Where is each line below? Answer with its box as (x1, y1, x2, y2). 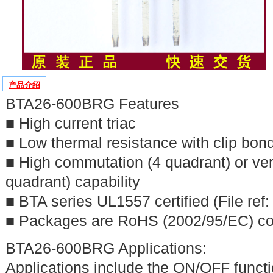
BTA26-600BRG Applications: (5, 240, 207, 257)
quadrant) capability (5, 174, 140, 190)
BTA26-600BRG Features (5, 96, 179, 112)
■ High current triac (5, 115, 136, 132)
